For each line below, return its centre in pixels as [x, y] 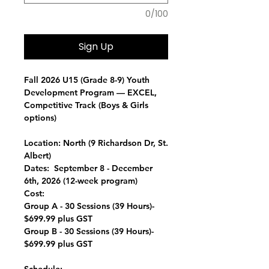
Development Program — [76, 92]
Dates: [37, 168]
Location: [42, 143]
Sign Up [96, 47]
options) [40, 118]
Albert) [38, 156]
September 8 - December [101, 168]
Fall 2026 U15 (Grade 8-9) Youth [87, 80]
